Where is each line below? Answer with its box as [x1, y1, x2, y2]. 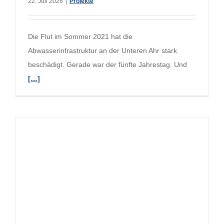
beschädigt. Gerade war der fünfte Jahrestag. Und [28, 60, 187, 69]
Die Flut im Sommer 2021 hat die [28, 32, 132, 41]
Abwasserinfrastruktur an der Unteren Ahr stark [28, 46, 177, 55]
